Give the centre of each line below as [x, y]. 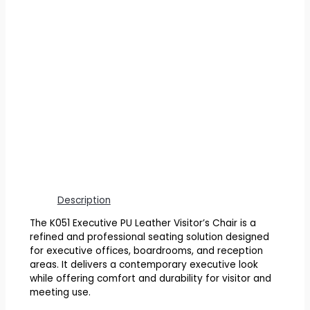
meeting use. [60, 293]
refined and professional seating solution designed [149, 237]
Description [84, 200]
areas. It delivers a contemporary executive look [144, 265]
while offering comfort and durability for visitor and [150, 279]
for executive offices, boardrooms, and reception [146, 251]
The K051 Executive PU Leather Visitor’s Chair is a [143, 224]
